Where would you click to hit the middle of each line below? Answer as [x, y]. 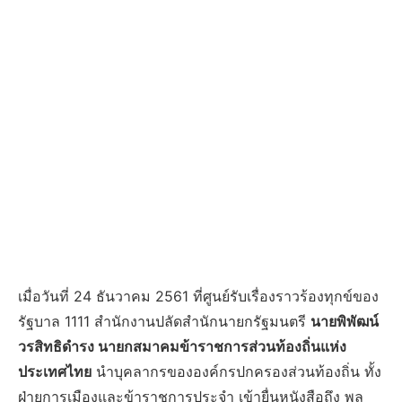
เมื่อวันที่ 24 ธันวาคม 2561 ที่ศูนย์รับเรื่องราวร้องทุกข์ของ [198, 297]
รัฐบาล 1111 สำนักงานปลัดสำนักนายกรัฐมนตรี [164, 322]
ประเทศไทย [55, 372]
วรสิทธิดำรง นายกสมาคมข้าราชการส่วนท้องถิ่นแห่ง [182, 347]
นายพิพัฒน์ [345, 322]
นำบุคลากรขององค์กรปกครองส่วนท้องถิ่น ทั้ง [236, 372]
